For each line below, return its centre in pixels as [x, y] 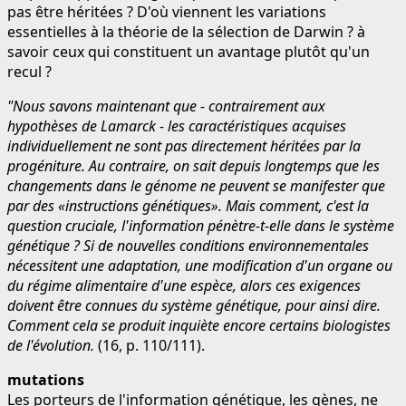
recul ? [29, 71]
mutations [46, 379]
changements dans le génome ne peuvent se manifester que [196, 185]
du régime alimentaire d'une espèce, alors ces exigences [184, 285]
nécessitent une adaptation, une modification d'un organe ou [200, 265]
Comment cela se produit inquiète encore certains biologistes [199, 325]
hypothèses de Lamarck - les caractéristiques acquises [177, 126]
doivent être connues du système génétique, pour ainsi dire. [194, 305]
